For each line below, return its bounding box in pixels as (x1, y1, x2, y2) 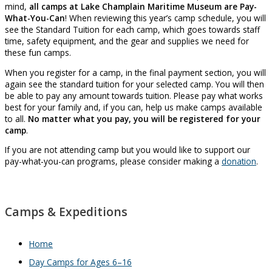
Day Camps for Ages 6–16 (29, 256, 132, 268)
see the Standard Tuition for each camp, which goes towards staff (5, 24, 260, 35)
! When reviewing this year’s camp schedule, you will (65, 12, 266, 24)
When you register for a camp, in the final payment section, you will (5, 66, 266, 78)
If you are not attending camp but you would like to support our (5, 144, 250, 156)
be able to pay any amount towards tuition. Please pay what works (5, 89, 263, 101)
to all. (5, 112, 28, 124)
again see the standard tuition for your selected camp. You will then (5, 78, 264, 90)
